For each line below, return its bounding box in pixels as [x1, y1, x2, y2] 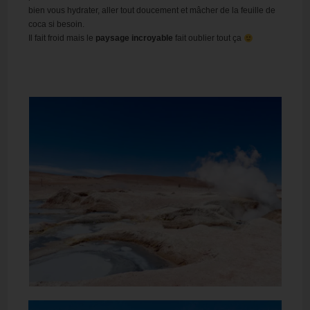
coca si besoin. [28, 19, 85, 30]
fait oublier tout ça [173, 33, 244, 44]
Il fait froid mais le [28, 33, 96, 44]
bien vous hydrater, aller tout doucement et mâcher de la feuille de [28, 6, 276, 16]
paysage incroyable [95, 33, 174, 44]
